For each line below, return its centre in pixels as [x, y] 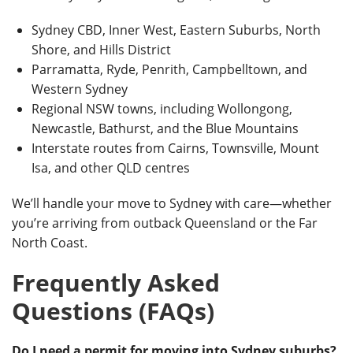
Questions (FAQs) [113, 311]
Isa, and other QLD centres [111, 168]
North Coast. [50, 243]
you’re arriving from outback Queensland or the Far [165, 223]
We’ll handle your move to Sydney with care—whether [172, 203]
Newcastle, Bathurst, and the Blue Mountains [165, 128]
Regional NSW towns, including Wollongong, [162, 109]
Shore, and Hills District [101, 50]
